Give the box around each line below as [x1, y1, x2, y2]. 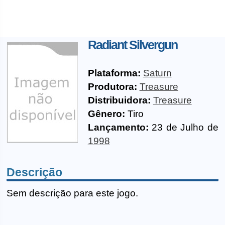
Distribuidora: [87, 95, 151, 105]
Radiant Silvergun [87, 38, 177, 52]
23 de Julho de [148, 122, 218, 133]
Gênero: [87, 108, 125, 119]
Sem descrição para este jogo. [7, 187, 139, 198]
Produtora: [87, 81, 137, 92]
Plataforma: [87, 68, 141, 78]
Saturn [143, 68, 172, 78]
